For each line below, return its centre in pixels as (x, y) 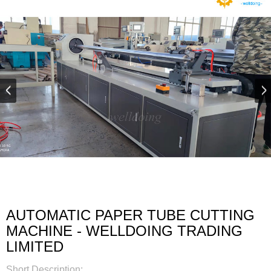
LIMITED (35, 247)
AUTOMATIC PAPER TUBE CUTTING (130, 215)
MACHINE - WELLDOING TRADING (124, 231)
